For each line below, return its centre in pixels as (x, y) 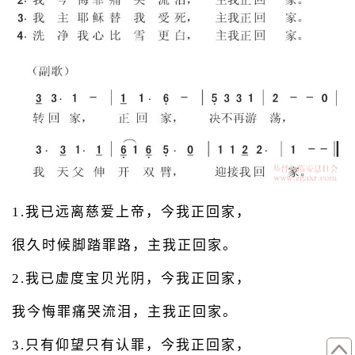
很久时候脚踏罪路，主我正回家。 (125, 246)
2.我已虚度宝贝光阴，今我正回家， (132, 279)
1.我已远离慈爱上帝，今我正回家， (132, 212)
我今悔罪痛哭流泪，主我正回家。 (125, 312)
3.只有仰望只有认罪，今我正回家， (132, 345)
